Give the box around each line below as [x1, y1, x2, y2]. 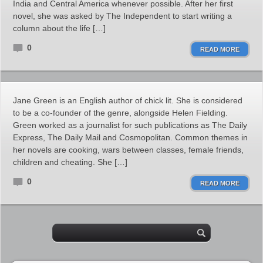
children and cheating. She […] [13, 157, 127, 167]
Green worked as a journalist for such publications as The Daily [13, 120, 247, 130]
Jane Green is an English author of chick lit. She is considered [13, 96, 242, 105]
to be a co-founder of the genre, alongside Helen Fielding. [13, 108, 228, 117]
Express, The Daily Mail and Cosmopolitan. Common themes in [13, 133, 248, 142]
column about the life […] [13, 23, 106, 33]
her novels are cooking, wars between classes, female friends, [13, 145, 244, 154]
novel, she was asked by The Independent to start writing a [13, 11, 232, 21]
